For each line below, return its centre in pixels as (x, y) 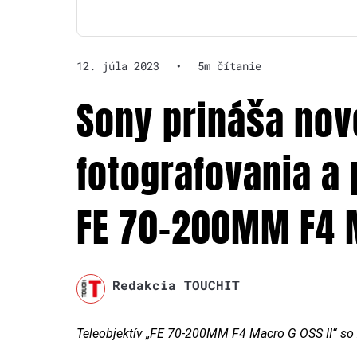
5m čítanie (229, 66)
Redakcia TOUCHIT (176, 285)
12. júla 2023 (118, 66)
